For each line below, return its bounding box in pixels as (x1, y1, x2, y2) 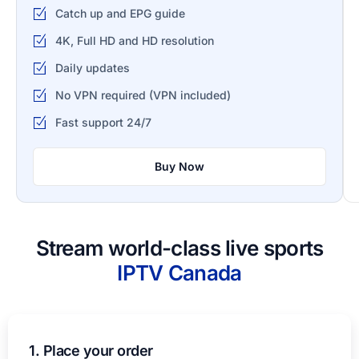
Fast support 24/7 (54, 115, 151, 129)
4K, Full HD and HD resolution (54, 33, 214, 47)
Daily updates (54, 60, 130, 75)
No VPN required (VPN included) (54, 87, 231, 102)
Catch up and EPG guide (54, 6, 185, 20)
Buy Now (155, 159, 204, 173)
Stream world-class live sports (35, 235, 324, 260)
